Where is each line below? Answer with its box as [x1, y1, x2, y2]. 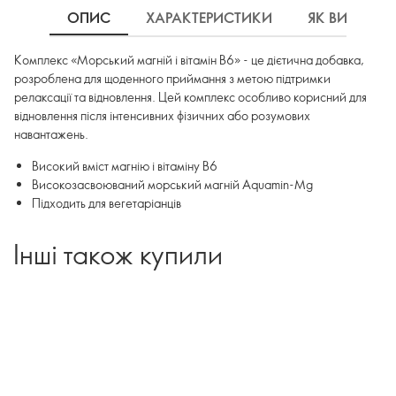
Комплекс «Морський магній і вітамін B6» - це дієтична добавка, [14, 51, 364, 68]
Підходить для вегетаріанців [32, 194, 181, 211]
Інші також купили [13, 236, 223, 271]
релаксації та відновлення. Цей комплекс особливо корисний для [14, 88, 367, 105]
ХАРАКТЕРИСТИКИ [146, 8, 272, 27]
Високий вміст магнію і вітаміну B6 [32, 157, 217, 174]
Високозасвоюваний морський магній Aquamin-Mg [32, 176, 313, 193]
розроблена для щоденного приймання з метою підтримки [14, 70, 331, 87]
